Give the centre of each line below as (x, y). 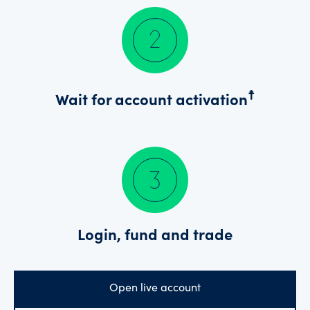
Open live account (155, 288)
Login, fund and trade (155, 236)
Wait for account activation (152, 101)
